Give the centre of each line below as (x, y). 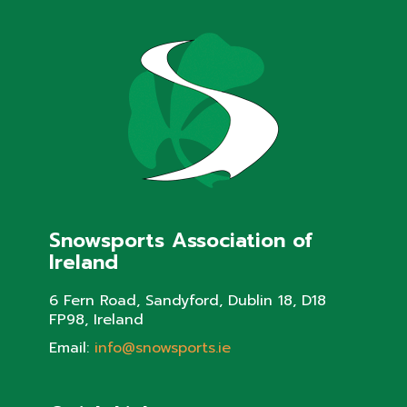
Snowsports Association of (180, 241)
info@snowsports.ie (162, 348)
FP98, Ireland (96, 320)
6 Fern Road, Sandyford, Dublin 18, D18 (187, 301)
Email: (71, 348)
